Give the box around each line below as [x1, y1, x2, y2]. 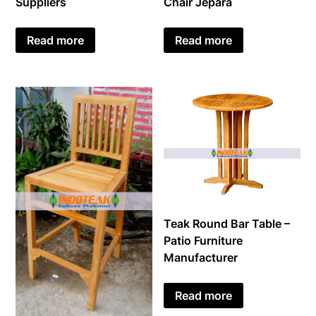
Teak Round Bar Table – [164, 217, 291, 231]
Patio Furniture [164, 233, 243, 248]
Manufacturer [164, 250, 238, 265]
